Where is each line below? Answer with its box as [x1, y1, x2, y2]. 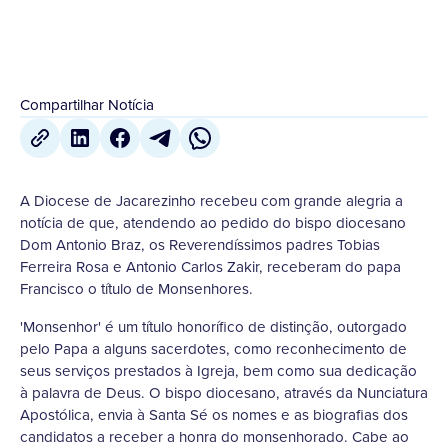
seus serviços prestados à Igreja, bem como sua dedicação [20, 360, 417, 382]
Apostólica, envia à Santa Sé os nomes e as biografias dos [20, 404, 408, 426]
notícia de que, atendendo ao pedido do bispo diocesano [20, 212, 406, 234]
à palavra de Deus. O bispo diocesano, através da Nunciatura [20, 382, 428, 404]
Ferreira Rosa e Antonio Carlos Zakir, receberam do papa [20, 256, 401, 278]
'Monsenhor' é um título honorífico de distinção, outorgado [20, 316, 407, 338]
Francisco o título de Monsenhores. [20, 278, 253, 300]
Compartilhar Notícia [20, 94, 154, 116]
